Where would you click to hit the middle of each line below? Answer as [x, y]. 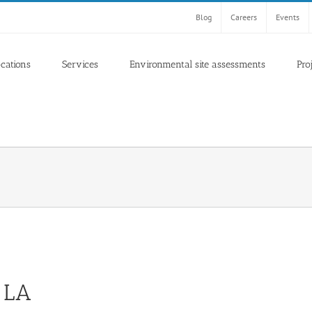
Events [288, 17]
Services [80, 64]
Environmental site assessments [197, 64]
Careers [244, 17]
